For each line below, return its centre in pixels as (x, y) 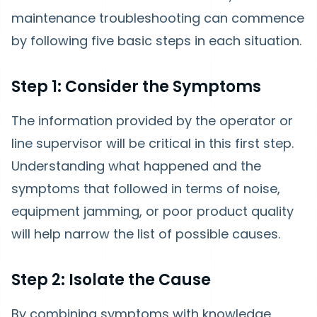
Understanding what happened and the (136, 166)
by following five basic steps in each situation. (156, 41)
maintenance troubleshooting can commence (158, 18)
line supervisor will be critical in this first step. (152, 144)
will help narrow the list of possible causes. (146, 234)
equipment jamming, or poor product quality (152, 212)
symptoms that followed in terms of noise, (146, 189)
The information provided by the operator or (152, 121)
